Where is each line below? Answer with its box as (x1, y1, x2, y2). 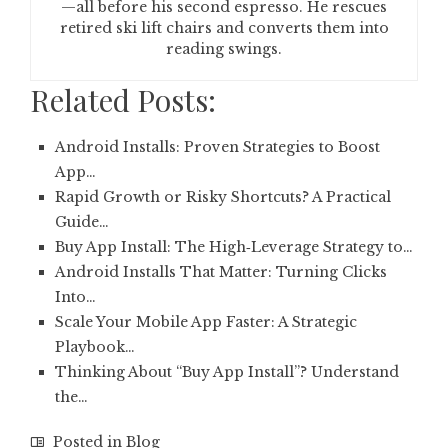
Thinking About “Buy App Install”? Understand (55, 363, 399, 381)
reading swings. (166, 40, 282, 58)
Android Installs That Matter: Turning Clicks (55, 263, 387, 281)
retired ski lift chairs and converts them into (59, 19, 389, 37)
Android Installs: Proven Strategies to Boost (55, 138, 380, 156)
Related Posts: (30, 80, 216, 120)
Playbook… (55, 338, 135, 356)
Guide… (55, 213, 109, 231)
